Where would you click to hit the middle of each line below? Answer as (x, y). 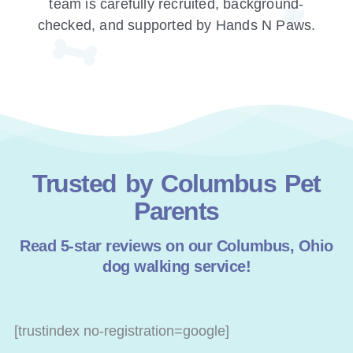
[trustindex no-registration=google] (122, 331)
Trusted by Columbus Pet (176, 184)
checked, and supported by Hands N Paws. (176, 26)
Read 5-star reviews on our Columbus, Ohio (176, 246)
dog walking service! (176, 267)
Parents (176, 212)
